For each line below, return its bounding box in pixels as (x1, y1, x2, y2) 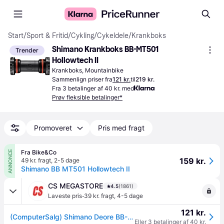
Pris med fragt (98, 123, 144, 132)
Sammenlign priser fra (52, 75, 112, 83)
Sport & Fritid (26, 31, 68, 40)
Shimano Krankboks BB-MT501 (52, 44, 158, 54)
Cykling (71, 31, 94, 40)
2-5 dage (54, 156, 79, 164)
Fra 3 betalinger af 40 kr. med (52, 84, 134, 92)
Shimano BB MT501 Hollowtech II (21, 164, 130, 173)
